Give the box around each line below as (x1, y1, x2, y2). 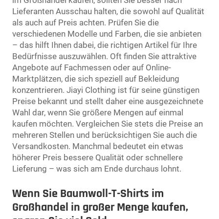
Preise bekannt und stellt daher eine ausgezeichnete (12, 96, 203, 106)
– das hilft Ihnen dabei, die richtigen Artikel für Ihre (12, 40, 197, 50)
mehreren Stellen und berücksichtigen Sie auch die (12, 130, 197, 140)
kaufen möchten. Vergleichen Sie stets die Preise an (12, 118, 203, 129)
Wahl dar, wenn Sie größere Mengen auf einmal (12, 107, 183, 117)
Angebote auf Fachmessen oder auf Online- (12, 62, 171, 72)
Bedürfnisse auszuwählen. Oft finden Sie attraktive (12, 51, 197, 61)
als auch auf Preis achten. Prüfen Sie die (12, 17, 159, 27)
